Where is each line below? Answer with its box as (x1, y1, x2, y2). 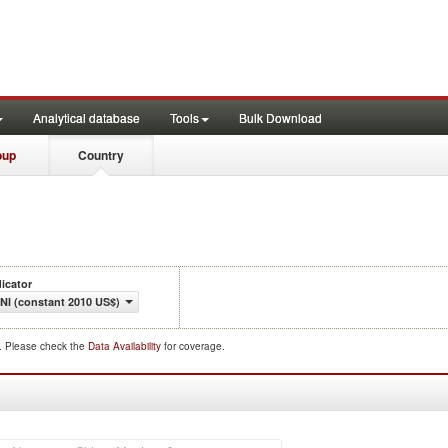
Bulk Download (239, 109, 322, 126)
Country (78, 146, 124, 164)
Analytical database (33, 109, 140, 126)
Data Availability (88, 339, 164, 353)
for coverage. (164, 339, 225, 353)
